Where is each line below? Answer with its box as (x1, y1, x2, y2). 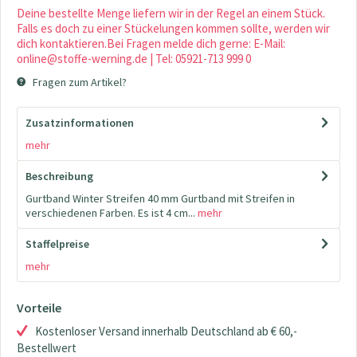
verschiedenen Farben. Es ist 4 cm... (25, 206, 195, 221)
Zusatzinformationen (25, 116, 134, 131)
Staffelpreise (25, 237, 89, 252)
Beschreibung (25, 169, 93, 184)
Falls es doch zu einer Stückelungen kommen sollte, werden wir (17, 21, 330, 37)
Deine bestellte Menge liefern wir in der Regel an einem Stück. (17, 6, 325, 22)
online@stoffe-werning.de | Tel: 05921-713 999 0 (17, 51, 251, 67)
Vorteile (17, 300, 61, 316)
